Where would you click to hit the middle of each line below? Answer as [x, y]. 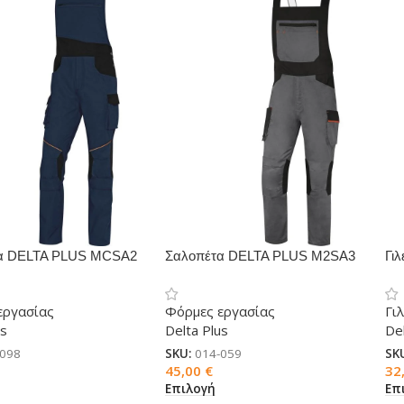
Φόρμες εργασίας [220, 311]
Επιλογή [190, 388]
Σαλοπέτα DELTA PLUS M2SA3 [260, 255]
